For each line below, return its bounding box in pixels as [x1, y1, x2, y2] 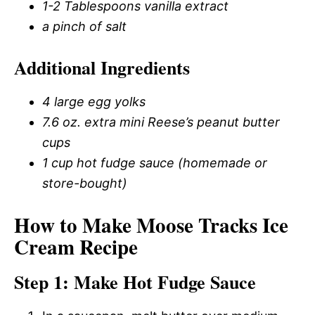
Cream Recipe [14, 232, 138, 262]
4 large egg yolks [42, 94, 146, 109]
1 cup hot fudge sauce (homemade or [42, 155, 267, 170]
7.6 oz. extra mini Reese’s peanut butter [42, 115, 280, 129]
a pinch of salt [42, 19, 127, 34]
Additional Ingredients [14, 54, 190, 81]
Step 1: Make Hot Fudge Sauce [14, 269, 256, 295]
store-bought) [42, 176, 127, 191]
